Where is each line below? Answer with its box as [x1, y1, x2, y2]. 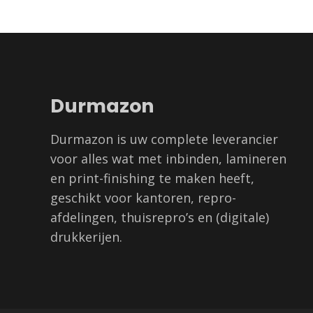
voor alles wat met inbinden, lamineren [50, 150, 286, 167]
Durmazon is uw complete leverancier [50, 130, 278, 147]
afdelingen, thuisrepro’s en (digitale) [50, 208, 269, 226]
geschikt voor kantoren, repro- [50, 189, 236, 206]
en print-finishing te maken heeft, [50, 169, 254, 187]
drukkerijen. [50, 228, 122, 245]
